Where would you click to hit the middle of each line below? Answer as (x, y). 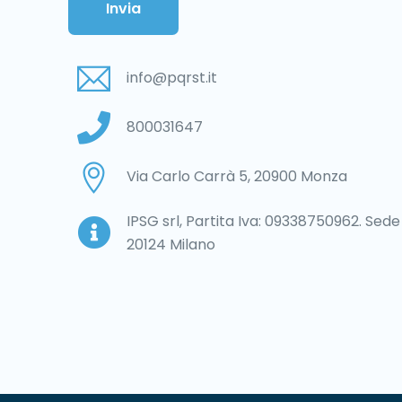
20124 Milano (171, 244)
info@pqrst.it (172, 78)
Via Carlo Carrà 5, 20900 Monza (237, 177)
